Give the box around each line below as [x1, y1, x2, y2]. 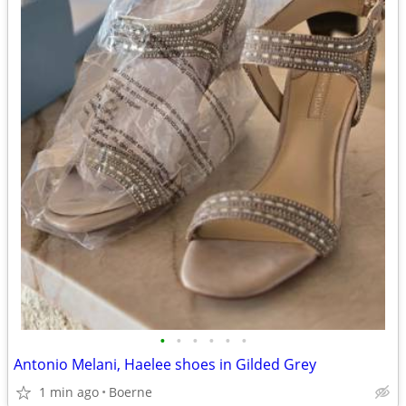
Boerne [109, 383, 152, 401]
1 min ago [39, 383, 99, 401]
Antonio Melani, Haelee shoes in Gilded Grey [14, 354, 316, 374]
